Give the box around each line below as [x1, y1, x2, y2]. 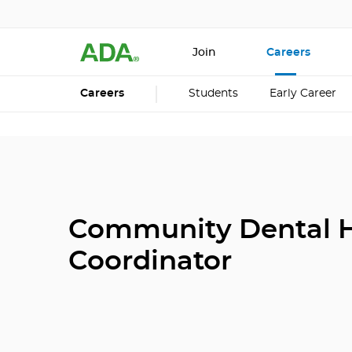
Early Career [269, 88, 336, 100]
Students [189, 88, 238, 100]
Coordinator [68, 248, 232, 276]
